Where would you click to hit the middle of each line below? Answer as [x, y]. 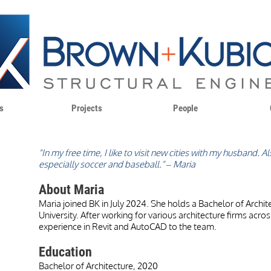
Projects [87, 108]
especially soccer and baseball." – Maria [117, 164]
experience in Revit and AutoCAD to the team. [128, 227]
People [185, 108]
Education [65, 252]
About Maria [71, 190]
